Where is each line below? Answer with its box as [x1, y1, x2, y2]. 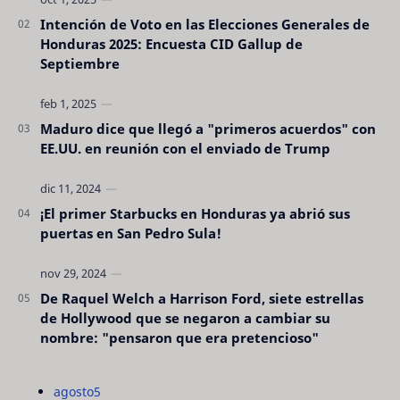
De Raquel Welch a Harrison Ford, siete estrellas [40, 289, 363, 308]
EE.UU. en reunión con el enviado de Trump [40, 139, 330, 158]
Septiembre [40, 54, 120, 73]
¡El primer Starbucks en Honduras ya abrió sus [40, 204, 350, 223]
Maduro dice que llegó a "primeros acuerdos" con [40, 120, 376, 138]
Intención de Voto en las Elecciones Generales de [40, 15, 370, 34]
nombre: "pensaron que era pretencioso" [40, 329, 319, 347]
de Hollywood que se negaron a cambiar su [40, 309, 330, 328]
